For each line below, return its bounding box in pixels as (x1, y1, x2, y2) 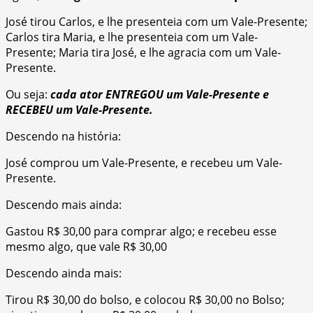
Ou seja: (6, 86, 50, 102)
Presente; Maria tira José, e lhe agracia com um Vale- (6, 44, 281, 60)
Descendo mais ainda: (6, 196, 122, 212)
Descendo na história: (6, 128, 121, 144)
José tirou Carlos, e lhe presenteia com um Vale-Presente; (6, 13, 307, 29)
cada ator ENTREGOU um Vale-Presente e (50, 86, 269, 102)
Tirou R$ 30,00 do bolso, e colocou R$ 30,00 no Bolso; (6, 291, 284, 307)
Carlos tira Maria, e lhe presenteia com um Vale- (6, 29, 258, 45)
